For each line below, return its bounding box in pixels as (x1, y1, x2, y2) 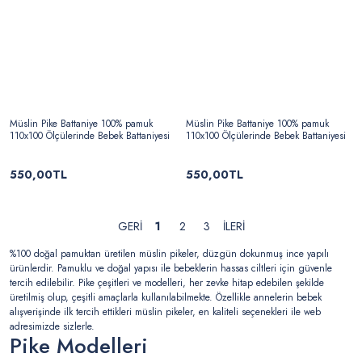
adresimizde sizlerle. (10, 319, 95, 334)
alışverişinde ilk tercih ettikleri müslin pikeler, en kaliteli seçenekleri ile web (10, 305, 321, 319)
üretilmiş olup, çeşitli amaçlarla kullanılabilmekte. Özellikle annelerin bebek (10, 290, 322, 305)
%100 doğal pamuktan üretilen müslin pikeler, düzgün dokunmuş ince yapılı (10, 246, 329, 261)
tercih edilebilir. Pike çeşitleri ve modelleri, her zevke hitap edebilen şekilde (10, 276, 324, 290)
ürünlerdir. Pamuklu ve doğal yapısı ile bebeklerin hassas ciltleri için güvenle (10, 261, 332, 276)
